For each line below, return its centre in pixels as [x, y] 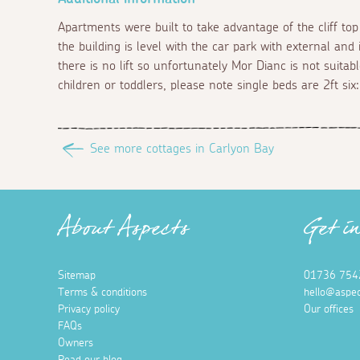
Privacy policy [89, 309]
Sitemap [77, 275]
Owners [76, 343]
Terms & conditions [102, 292]
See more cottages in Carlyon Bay [182, 148]
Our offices [329, 309]
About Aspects [123, 233]
